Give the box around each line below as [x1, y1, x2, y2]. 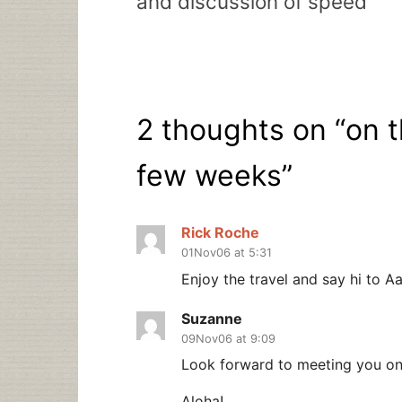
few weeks [136, 157, 282, 193]
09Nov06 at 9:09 [181, 331, 275, 345]
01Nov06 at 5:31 [181, 246, 272, 260]
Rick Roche [181, 223, 259, 242]
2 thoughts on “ [136, 111, 345, 147]
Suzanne [181, 309, 242, 328]
